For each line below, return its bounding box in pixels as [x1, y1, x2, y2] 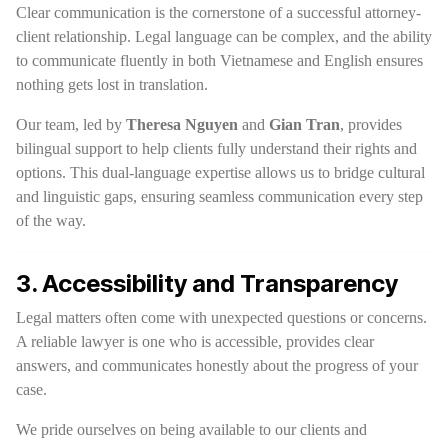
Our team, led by [16, 116, 126, 133]
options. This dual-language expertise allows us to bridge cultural [16, 164, 425, 181]
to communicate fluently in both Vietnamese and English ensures [16, 52, 423, 69]
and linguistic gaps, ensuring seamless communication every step [16, 188, 423, 205]
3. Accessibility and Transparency [16, 269, 398, 298]
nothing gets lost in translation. [16, 76, 208, 93]
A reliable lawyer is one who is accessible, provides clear [16, 333, 374, 350]
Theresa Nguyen [126, 116, 238, 133]
